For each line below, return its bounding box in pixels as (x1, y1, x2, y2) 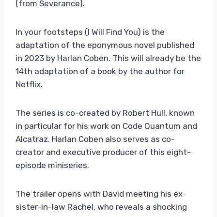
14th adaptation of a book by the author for (15, 66, 185, 76)
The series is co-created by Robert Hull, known (15, 108, 195, 118)
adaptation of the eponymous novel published (15, 40, 194, 50)
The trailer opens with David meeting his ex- (15, 188, 186, 199)
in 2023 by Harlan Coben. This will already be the (15, 53, 201, 63)
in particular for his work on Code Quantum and (15, 121, 197, 131)
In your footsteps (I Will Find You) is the (15, 27, 165, 37)
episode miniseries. (15, 160, 89, 170)
